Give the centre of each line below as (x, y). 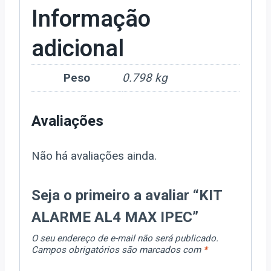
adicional (78, 49)
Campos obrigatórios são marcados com (117, 250)
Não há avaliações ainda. (94, 156)
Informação (91, 20)
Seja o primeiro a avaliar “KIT (127, 196)
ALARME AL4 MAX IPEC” (115, 217)
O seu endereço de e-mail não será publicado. (125, 239)
